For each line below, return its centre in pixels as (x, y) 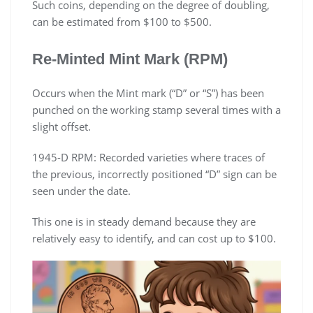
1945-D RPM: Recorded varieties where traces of (148, 158)
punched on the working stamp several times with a (156, 110)
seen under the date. (81, 191)
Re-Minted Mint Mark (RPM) (130, 59)
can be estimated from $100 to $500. (122, 22)
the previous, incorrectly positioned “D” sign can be (154, 174)
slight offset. (61, 127)
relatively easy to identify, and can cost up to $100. (154, 239)
